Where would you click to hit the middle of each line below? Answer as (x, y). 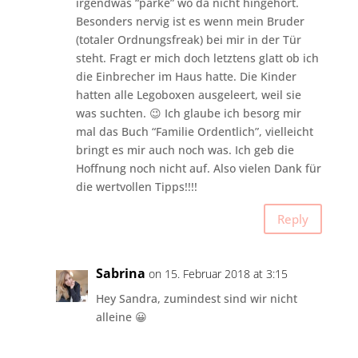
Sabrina (120, 274)
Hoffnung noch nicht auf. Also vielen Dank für (198, 169)
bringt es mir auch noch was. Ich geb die (185, 150)
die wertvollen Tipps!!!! (136, 187)
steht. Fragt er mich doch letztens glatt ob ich (197, 58)
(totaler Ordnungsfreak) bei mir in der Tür (188, 40)
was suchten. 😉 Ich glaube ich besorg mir (188, 113)
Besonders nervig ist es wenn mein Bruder (190, 22)
